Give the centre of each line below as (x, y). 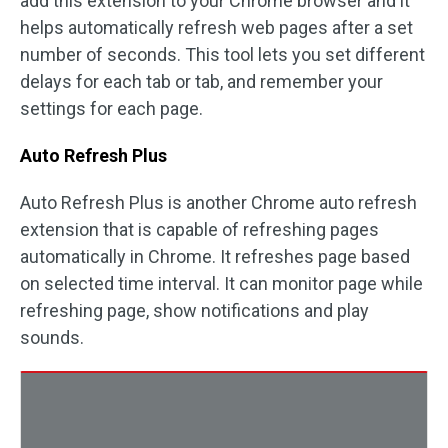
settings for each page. (111, 108)
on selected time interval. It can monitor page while (221, 283)
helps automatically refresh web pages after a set (216, 27)
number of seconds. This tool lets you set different (222, 54)
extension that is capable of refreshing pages (199, 229)
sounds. (52, 337)
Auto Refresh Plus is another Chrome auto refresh (218, 202)
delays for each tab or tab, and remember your (201, 81)
